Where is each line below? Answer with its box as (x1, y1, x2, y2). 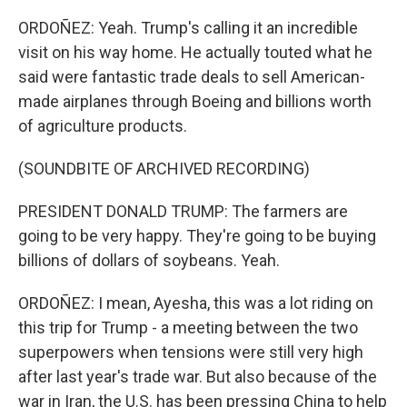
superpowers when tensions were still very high (18, 342, 363, 362)
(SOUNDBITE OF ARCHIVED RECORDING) (18, 159, 310, 178)
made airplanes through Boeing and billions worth (18, 92, 372, 111)
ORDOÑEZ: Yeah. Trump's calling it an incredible (18, 18, 358, 37)
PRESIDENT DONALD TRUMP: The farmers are (18, 202, 348, 221)
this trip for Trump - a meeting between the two (18, 318, 358, 337)
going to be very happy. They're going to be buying (18, 226, 376, 245)
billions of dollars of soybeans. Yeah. (18, 251, 280, 270)
